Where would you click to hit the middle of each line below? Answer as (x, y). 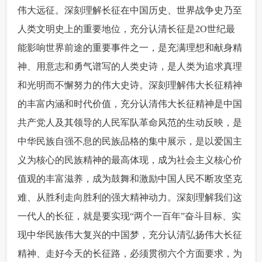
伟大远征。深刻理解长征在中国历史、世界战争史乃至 (130, 10)
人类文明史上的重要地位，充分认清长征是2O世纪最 (127, 29)
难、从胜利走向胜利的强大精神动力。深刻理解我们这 (130, 197)
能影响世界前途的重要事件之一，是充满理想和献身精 (130, 48)
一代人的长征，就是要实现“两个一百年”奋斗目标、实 (130, 216)
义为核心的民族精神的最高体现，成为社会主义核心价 (130, 160)
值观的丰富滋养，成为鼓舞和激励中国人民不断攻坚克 (130, 179)
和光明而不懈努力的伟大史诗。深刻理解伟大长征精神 (130, 85)
